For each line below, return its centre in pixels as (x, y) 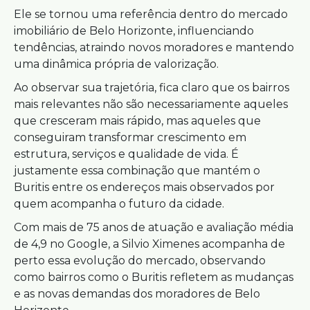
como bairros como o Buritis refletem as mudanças (154, 277)
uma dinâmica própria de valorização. (116, 64)
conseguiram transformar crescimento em (130, 137)
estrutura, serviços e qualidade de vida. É (126, 154)
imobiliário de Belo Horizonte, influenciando (134, 31)
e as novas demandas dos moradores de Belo (137, 294)
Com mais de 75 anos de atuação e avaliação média (154, 227)
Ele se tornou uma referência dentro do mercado (151, 14)
